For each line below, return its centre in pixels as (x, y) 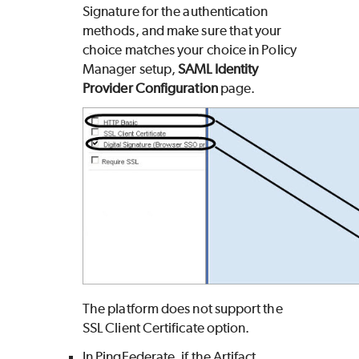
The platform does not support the (183, 309)
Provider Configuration (150, 89)
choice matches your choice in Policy (190, 50)
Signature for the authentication (175, 12)
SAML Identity (218, 69)
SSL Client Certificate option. (166, 328)
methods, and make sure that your (182, 31)
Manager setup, (131, 69)
